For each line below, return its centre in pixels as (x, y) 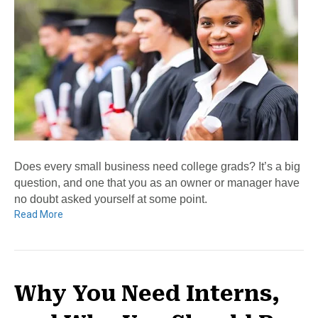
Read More (39, 214)
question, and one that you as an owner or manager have (157, 182)
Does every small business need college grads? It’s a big (157, 166)
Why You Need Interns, (147, 293)
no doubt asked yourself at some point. (111, 199)
